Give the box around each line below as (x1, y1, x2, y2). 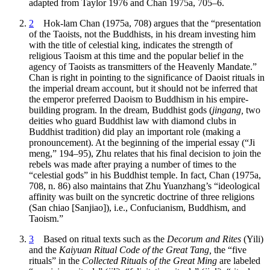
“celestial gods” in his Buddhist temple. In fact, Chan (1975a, (29, 169, 261, 180)
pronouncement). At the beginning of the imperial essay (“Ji (29, 137, 255, 148)
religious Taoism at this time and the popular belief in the (29, 50, 243, 61)
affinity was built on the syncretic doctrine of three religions (29, 191, 254, 202)
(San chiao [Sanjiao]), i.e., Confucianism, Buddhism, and (29, 202, 246, 213)
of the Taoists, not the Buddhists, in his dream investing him (29, 28, 256, 39)
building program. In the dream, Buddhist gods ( (29, 104, 212, 115)
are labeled (217, 255, 260, 266)
